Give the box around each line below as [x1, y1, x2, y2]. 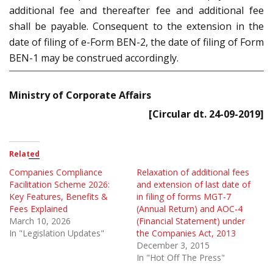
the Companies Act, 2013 [136, 227, 236, 239]
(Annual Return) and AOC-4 [136, 203, 243, 215]
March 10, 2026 [9, 215, 71, 227]
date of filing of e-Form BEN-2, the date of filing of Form [9, 35, 264, 49]
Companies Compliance [9, 166, 102, 179]
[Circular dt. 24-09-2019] [149, 107, 264, 121]
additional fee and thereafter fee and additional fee [9, 4, 264, 18]
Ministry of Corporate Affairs [9, 88, 151, 102]
